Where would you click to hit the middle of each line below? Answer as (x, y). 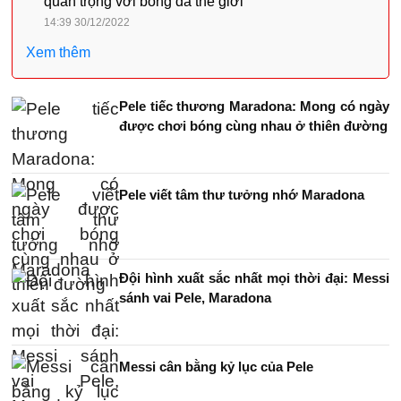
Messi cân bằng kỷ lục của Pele (216, 366)
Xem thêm (58, 52)
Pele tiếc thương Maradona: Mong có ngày (254, 106)
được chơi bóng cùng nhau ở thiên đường (253, 125)
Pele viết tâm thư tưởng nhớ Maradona (242, 194)
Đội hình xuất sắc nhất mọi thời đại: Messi (254, 277)
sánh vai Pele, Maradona (195, 297)
